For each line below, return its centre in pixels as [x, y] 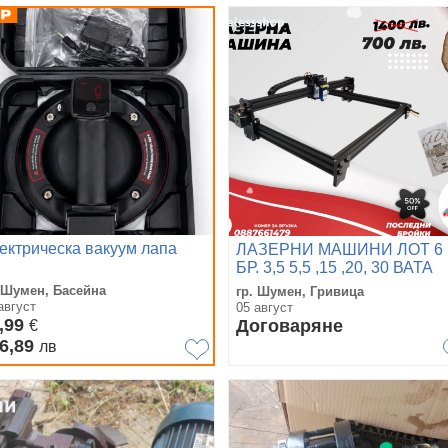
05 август [264, 307]
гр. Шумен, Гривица [300, 291]
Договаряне [289, 326]
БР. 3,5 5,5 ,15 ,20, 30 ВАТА [334, 267]
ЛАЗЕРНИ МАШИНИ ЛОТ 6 [339, 249]
